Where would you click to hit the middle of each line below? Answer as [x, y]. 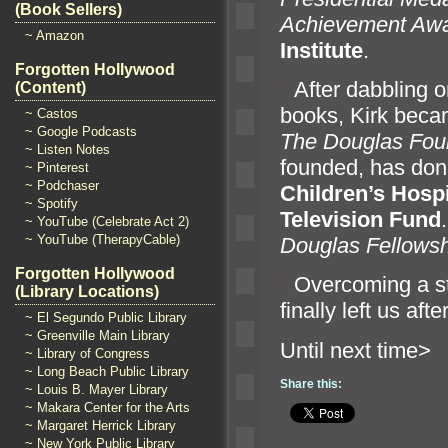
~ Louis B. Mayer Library [96, 389]
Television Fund [360, 219]
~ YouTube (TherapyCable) [102, 239]
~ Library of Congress [87, 353]
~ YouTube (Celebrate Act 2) [107, 221]
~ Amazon [54, 35]
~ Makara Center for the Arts [107, 407]
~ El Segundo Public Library [106, 317]
